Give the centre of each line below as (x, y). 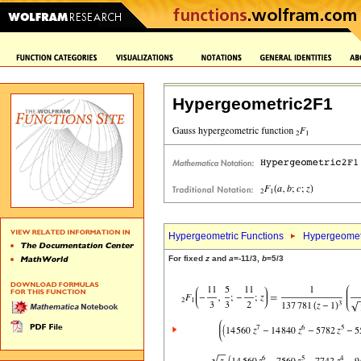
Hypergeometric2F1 (253, 104)
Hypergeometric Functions (226, 236)
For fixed (187, 258)
